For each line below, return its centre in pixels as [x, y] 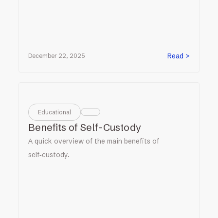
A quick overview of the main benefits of [94, 141]
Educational [55, 112]
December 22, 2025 [57, 56]
